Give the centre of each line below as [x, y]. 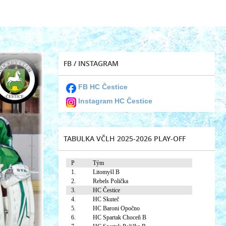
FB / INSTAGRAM [91, 63]
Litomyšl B [106, 172]
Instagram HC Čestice [115, 101]
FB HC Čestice [103, 87]
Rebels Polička [110, 181]
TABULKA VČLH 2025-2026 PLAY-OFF [125, 138]
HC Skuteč [106, 199]
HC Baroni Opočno [116, 208]
